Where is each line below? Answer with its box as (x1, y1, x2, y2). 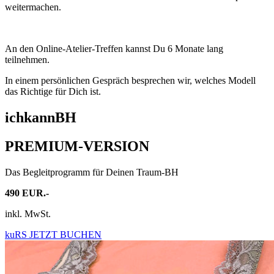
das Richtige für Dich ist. (5, 86, 101, 97)
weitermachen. (5, 1, 61, 12)
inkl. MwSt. (5, 208, 51, 219)
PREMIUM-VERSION (5, 138, 149, 154)
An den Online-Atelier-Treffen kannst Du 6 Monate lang (5, 43, 223, 54)
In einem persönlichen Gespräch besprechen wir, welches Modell (5, 75, 256, 86)
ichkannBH (5, 109, 76, 125)
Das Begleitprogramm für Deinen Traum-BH (5, 166, 179, 177)
